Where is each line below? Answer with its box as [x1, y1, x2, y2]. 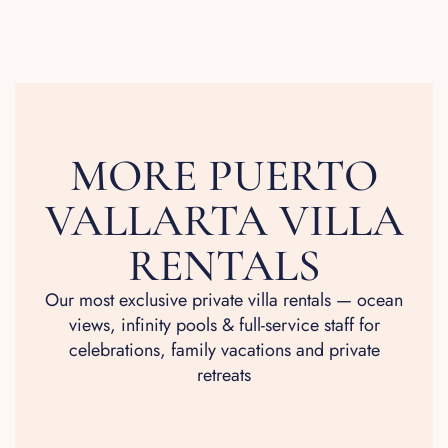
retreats [197, 361, 251, 388]
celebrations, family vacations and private [68, 336, 380, 363]
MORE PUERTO [70, 147, 378, 203]
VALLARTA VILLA [44, 192, 404, 248]
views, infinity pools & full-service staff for [68, 311, 380, 338]
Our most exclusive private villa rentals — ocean [45, 286, 403, 313]
